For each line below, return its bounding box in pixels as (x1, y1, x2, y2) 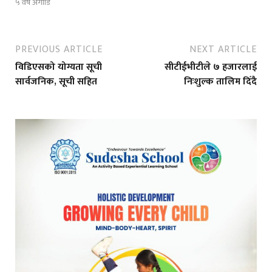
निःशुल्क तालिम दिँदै (184, 73, 257, 90)
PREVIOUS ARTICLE (15, 41, 103, 58)
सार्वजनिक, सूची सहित (15, 73, 97, 90)
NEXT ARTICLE (189, 41, 257, 58)
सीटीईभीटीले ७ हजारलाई (165, 59, 257, 75)
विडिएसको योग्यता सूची (15, 59, 102, 75)
